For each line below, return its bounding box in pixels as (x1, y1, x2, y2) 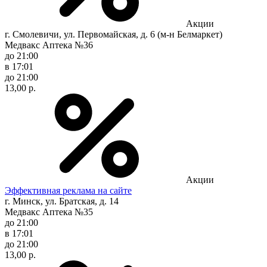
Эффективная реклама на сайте (5, 185, 132, 195)
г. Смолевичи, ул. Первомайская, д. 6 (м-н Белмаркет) (5, 29, 222, 39)
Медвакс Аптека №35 (5, 206, 93, 217)
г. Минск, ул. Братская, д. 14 (5, 195, 119, 206)
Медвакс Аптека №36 (5, 39, 93, 50)
